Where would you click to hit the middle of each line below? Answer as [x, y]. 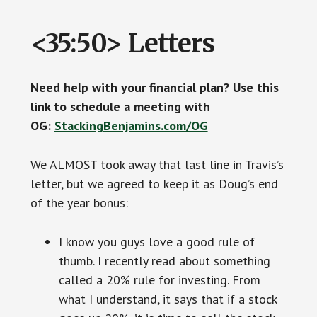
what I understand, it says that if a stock [167, 299]
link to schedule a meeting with [120, 107]
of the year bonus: [79, 203]
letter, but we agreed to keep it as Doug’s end [154, 184]
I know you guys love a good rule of [156, 242]
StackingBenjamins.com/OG [131, 126]
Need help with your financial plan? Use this [154, 88]
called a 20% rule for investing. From [159, 280]
